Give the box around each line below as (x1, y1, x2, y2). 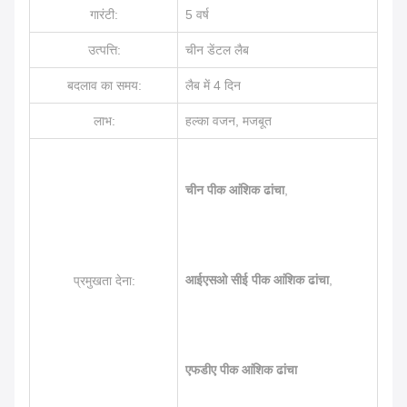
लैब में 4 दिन (185, 78, 241, 93)
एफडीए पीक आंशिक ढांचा (185, 362, 297, 377)
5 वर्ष (185, 7, 209, 22)
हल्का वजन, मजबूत (185, 114, 272, 128)
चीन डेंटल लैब (185, 43, 249, 57)
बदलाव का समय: (66, 78, 142, 93)
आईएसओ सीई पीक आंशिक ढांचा (185, 273, 329, 287)
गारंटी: (90, 7, 118, 22)
